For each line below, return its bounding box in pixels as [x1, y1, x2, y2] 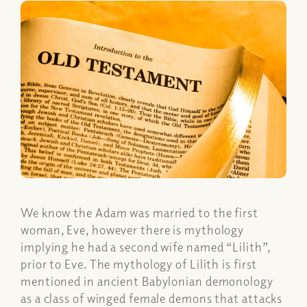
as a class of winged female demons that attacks [21, 290, 283, 306]
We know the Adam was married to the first [21, 204, 258, 220]
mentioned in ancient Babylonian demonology [21, 273, 273, 288]
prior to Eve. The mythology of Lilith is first [21, 256, 258, 271]
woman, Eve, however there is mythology [21, 221, 245, 237]
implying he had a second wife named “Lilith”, [21, 238, 271, 254]
